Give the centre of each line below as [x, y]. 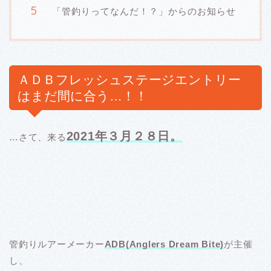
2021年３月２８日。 [124, 136]
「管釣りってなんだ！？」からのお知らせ [144, 11]
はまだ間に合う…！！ [83, 96]
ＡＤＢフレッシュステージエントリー [129, 79]
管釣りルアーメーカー [57, 244]
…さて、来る [38, 137]
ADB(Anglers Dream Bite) [164, 244]
